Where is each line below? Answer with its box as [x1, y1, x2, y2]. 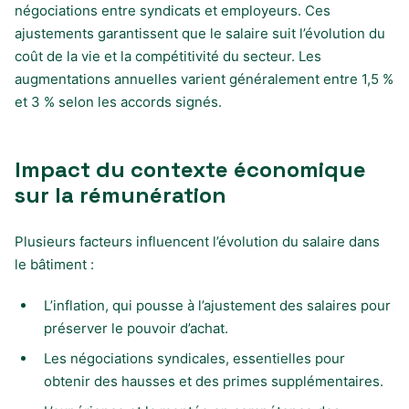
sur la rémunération [15, 180, 226, 209]
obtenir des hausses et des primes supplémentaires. [44, 372, 383, 390]
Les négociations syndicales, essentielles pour [44, 349, 345, 367]
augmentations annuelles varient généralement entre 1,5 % [15, 69, 393, 88]
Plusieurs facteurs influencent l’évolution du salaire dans [15, 232, 380, 250]
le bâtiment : [15, 255, 94, 273]
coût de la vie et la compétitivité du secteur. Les [15, 47, 321, 65]
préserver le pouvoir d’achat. [44, 319, 228, 337]
